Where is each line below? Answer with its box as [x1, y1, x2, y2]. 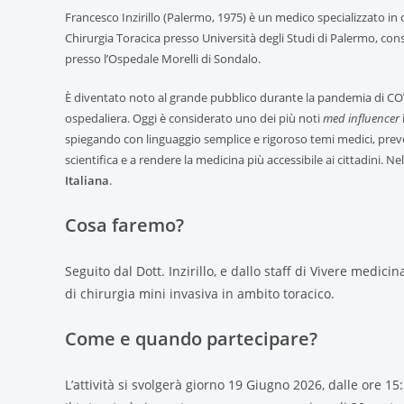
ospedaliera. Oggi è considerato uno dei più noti [65, 110, 323, 127]
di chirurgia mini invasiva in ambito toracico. [65, 285, 335, 303]
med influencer [323, 110, 399, 127]
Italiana [65, 172, 109, 189]
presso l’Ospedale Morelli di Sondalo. [65, 50, 261, 68]
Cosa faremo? [65, 213, 184, 238]
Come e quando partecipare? [65, 326, 317, 352]
